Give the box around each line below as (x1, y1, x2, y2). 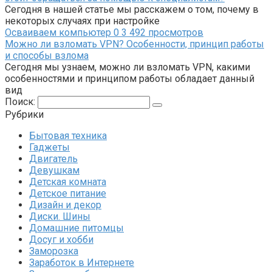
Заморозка (29, 245, 78, 257)
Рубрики (5, 109, 44, 121)
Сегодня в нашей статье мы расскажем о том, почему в (5, 4, 259, 16)
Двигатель (29, 153, 78, 165)
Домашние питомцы (29, 222, 124, 234)
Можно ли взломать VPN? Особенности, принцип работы (5, 38, 264, 50)
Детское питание (29, 188, 106, 200)
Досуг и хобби (29, 234, 93, 246)
